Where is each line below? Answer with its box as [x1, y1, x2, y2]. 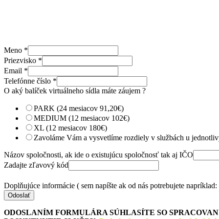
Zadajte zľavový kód [4, 160, 68, 169]
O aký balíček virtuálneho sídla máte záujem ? [4, 86, 146, 95]
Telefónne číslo [4, 76, 53, 85]
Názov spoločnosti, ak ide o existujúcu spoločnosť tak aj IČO [4, 150, 193, 159]
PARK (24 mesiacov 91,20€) [34, 104, 124, 112]
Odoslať [8, 191, 30, 199]
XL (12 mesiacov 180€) [34, 123, 107, 132]
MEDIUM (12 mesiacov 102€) [34, 113, 130, 122]
